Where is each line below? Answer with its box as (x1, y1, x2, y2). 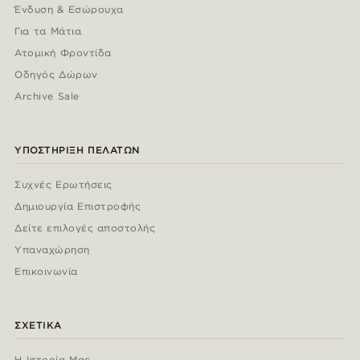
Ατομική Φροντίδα (14, 46, 112, 59)
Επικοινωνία (14, 264, 78, 277)
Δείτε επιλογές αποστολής (14, 221, 155, 234)
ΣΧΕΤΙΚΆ (14, 318, 62, 331)
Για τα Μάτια (14, 24, 81, 37)
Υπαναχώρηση (14, 243, 90, 256)
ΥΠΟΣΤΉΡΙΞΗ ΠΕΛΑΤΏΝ (14, 143, 140, 156)
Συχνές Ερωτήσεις (14, 178, 112, 190)
